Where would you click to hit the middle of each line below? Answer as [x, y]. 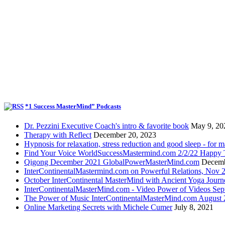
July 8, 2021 [194, 207]
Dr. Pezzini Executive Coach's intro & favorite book [106, 126]
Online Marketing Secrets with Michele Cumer [98, 207]
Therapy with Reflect [58, 135]
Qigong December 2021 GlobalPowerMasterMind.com [112, 162]
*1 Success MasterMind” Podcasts [73, 106]
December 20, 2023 [125, 135]
